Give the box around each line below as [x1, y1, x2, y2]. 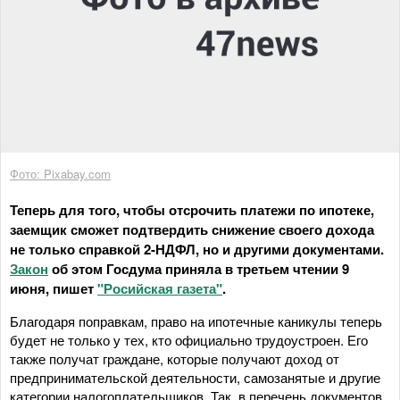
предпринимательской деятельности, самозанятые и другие [10, 367, 380, 387]
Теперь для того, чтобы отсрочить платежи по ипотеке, [10, 199, 374, 220]
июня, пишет [10, 278, 97, 298]
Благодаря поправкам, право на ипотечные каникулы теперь [10, 311, 382, 330]
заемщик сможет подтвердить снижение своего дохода [10, 219, 374, 239]
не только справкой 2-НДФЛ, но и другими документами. [10, 238, 384, 259]
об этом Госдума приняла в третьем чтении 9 [48, 258, 349, 279]
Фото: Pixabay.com [10, 164, 111, 182]
